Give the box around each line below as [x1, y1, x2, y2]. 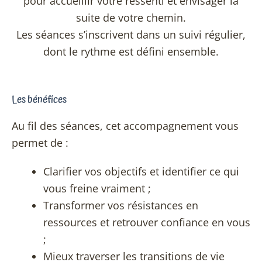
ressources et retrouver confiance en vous [43, 215, 250, 229]
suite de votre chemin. [76, 11, 186, 25]
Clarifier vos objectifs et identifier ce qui [43, 164, 239, 178]
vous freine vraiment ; [43, 181, 151, 195]
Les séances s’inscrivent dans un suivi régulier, [16, 27, 246, 42]
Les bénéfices [12, 91, 67, 108]
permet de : [12, 135, 68, 150]
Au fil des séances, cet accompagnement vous [12, 118, 239, 133]
